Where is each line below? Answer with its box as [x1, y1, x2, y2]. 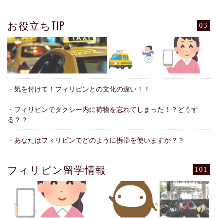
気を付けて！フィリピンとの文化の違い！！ [14, 84, 150, 93]
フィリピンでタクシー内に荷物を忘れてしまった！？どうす [14, 104, 198, 114]
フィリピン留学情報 [7, 161, 106, 177]
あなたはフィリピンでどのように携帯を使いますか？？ [14, 135, 184, 145]
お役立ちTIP [7, 17, 65, 33]
